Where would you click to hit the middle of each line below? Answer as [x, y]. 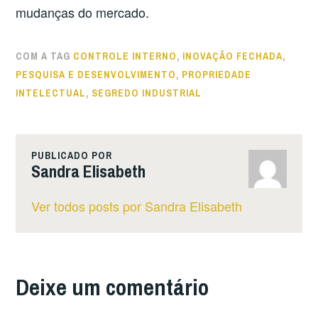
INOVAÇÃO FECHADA [233, 56]
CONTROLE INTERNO [125, 56]
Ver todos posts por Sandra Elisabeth [136, 205]
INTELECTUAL [51, 93]
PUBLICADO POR [71, 155]
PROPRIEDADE [217, 75]
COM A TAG [45, 56]
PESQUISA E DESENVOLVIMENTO [96, 75]
